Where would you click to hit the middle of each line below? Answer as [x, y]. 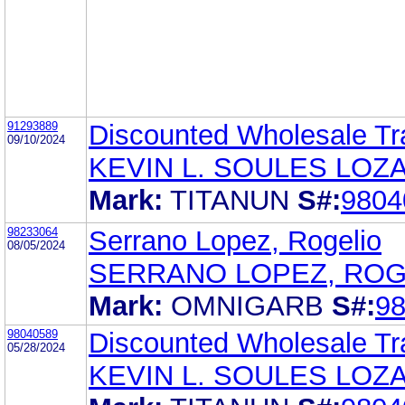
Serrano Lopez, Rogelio [235, 240]
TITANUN [230, 200]
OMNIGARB [247, 306]
